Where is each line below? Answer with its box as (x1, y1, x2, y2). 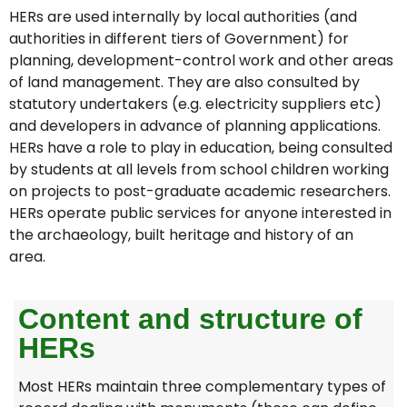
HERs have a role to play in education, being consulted (9, 137, 392, 159)
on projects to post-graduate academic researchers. (9, 181, 391, 203)
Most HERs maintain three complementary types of (18, 375, 386, 397)
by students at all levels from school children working (9, 159, 389, 181)
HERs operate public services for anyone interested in (9, 203, 392, 224)
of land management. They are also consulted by (9, 72, 360, 94)
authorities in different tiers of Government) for (9, 28, 349, 50)
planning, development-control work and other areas (9, 50, 393, 72)
